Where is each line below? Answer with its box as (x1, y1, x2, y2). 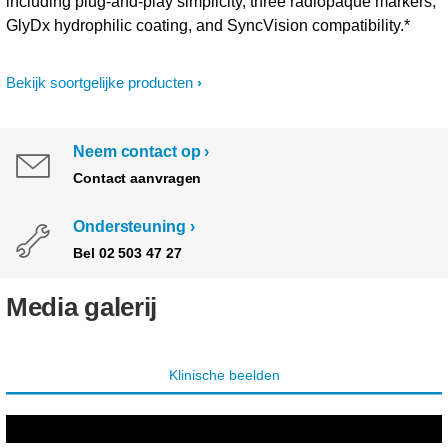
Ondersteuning (73, 218, 186, 235)
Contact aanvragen (73, 170, 202, 186)
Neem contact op (73, 143, 201, 160)
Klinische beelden (168, 367, 280, 383)
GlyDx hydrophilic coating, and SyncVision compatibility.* (6, 17, 410, 34)
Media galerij (6, 292, 158, 322)
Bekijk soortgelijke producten (6, 74, 193, 91)
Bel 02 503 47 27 (73, 245, 182, 261)
